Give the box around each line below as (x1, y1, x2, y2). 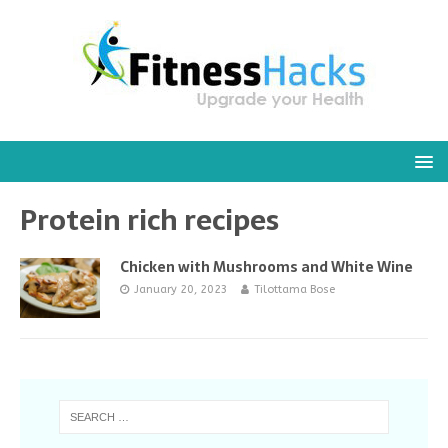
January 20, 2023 (134, 283, 228, 296)
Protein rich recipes (20, 197, 279, 243)
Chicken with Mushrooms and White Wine (120, 256, 413, 278)
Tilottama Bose (254, 283, 335, 296)
